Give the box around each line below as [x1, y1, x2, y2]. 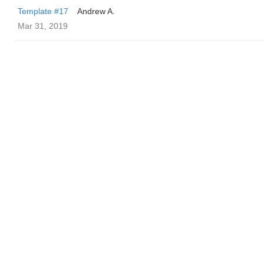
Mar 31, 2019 [18, 21, 68, 31]
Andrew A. [77, 6, 115, 16]
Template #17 [18, 6, 68, 16]
